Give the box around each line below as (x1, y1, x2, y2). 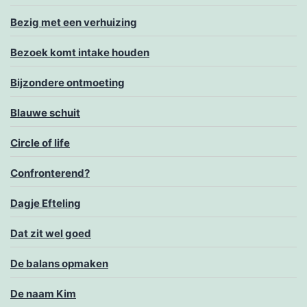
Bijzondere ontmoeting (10, 76, 125, 90)
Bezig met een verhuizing (10, 16, 137, 29)
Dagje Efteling (10, 197, 81, 210)
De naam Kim (10, 287, 76, 301)
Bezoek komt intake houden (10, 46, 149, 60)
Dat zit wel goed (10, 227, 91, 241)
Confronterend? (10, 167, 90, 180)
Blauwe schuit (10, 106, 80, 120)
